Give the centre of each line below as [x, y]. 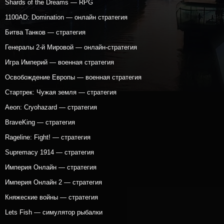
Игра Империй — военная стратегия [59, 62]
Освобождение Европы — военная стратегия [73, 77]
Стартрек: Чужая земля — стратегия [61, 92]
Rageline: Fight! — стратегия [48, 137]
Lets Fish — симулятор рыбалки [54, 212]
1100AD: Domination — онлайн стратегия [66, 17]
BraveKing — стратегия [40, 122]
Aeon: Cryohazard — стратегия [51, 107]
